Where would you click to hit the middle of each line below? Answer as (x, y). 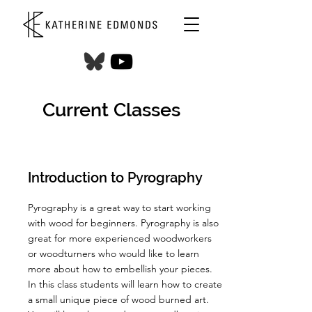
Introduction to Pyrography (117, 178)
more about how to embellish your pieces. (120, 269)
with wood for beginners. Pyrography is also (123, 223)
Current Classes (111, 110)
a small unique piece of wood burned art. (118, 299)
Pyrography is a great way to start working (119, 208)
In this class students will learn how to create (125, 284)
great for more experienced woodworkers (120, 238)
